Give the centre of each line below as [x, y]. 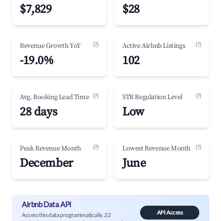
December [46, 163]
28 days [38, 112]
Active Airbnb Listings [154, 46]
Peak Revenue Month [50, 148]
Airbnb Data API [47, 204]
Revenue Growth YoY [50, 46]
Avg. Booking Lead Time [55, 97]
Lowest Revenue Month [156, 148]
